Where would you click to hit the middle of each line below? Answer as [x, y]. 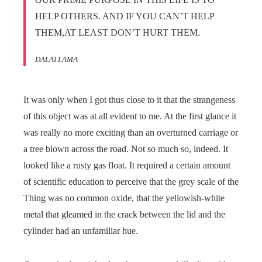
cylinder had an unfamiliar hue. [81, 230]
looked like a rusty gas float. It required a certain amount [127, 165]
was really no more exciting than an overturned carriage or [131, 132]
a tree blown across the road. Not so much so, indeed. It [126, 149]
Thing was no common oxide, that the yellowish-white [124, 198]
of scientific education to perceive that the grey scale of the [131, 181]
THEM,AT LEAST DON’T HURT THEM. [118, 32]
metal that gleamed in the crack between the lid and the [124, 214]
